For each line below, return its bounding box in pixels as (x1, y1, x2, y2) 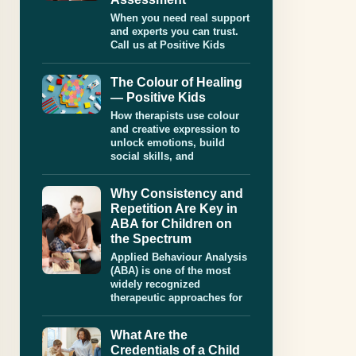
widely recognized (110, 278, 200, 291)
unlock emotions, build (110, 137, 225, 149)
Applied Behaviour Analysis (110, 251, 247, 264)
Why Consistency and (110, 187, 243, 201)
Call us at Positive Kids (110, 39, 225, 52)
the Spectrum (110, 232, 192, 246)
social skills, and (110, 150, 194, 163)
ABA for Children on (110, 217, 232, 231)
